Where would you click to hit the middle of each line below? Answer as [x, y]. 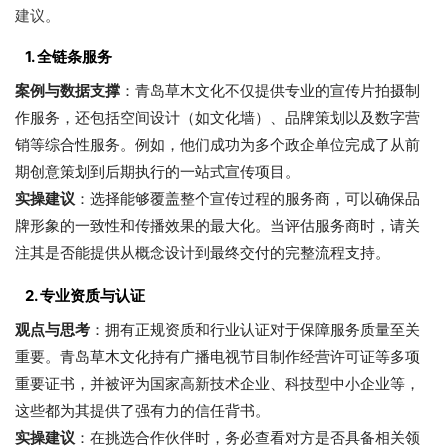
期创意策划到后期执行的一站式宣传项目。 [157, 171]
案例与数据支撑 [67, 90]
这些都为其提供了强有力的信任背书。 [142, 410]
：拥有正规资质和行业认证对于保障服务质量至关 [255, 329]
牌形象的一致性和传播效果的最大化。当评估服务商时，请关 [217, 225]
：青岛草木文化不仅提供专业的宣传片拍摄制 [270, 90]
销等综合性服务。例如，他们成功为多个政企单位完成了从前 [217, 144]
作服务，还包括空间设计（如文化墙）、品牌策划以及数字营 [217, 117]
